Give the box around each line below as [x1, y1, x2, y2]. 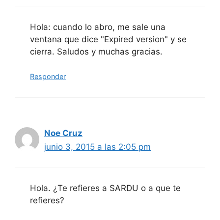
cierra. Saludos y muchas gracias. [30, 46, 163, 56]
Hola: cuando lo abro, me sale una [30, 22, 165, 32]
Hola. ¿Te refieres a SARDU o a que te [30, 183, 181, 193]
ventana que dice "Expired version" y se [30, 34, 187, 44]
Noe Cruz [44, 128, 82, 138]
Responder [30, 72, 66, 81]
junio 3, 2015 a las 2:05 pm [44, 142, 151, 152]
